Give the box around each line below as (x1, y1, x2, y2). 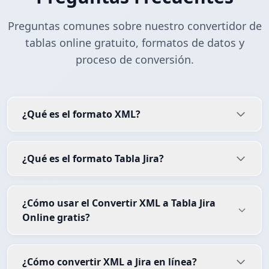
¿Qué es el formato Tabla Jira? (22, 152, 164, 166)
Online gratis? (22, 211, 90, 225)
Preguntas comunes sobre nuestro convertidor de (7, 19, 262, 34)
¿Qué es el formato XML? (22, 107, 141, 121)
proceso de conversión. (75, 52, 194, 67)
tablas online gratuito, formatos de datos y (25, 35, 244, 50)
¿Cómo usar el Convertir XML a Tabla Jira (22, 196, 216, 210)
